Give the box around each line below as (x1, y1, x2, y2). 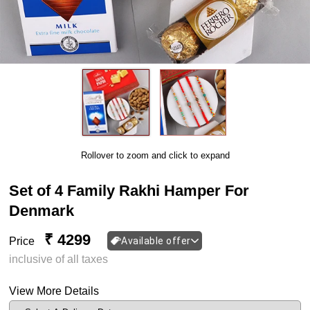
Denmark (9, 201, 75, 219)
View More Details (9, 285, 100, 297)
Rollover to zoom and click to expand (80, 149, 230, 161)
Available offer (121, 235, 191, 246)
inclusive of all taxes (9, 253, 109, 265)
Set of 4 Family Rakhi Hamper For (9, 181, 250, 199)
